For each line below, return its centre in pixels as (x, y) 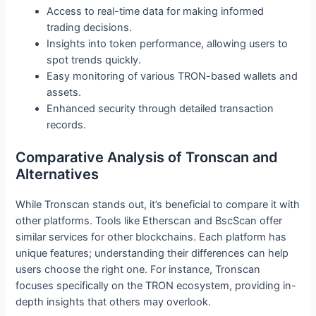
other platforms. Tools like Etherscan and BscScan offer (149, 220)
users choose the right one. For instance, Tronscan (138, 269)
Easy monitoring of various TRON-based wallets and (172, 76)
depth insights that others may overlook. (114, 302)
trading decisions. (90, 27)
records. (67, 124)
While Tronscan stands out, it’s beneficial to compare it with (158, 204)
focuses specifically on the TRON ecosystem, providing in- (156, 285)
